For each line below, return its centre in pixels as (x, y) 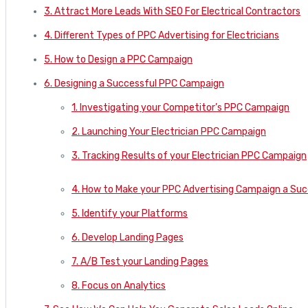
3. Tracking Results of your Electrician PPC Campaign (189, 156)
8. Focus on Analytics (119, 286)
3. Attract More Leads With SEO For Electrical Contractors (172, 12)
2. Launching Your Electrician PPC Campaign (169, 132)
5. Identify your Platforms (130, 214)
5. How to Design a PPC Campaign (118, 60)
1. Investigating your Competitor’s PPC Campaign (180, 108)
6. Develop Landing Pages (128, 238)
